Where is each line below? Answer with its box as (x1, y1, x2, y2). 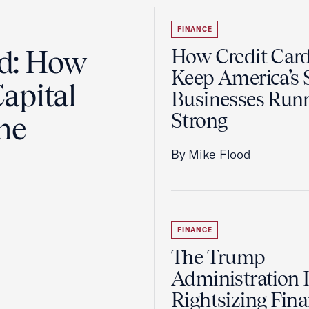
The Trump (171, 246, 266, 269)
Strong (171, 109, 228, 132)
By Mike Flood (171, 146, 251, 162)
